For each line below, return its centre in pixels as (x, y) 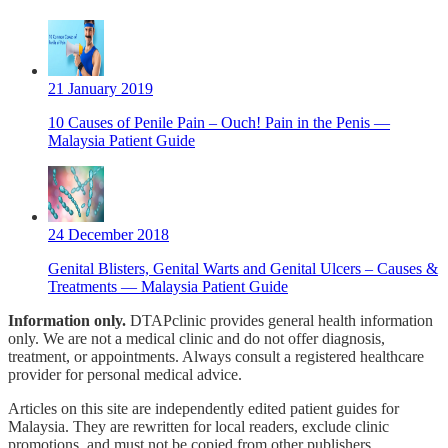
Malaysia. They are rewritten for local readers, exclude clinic (198, 427)
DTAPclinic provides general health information (279, 321)
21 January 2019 (100, 89)
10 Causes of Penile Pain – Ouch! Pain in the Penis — (219, 123)
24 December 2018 (108, 235)
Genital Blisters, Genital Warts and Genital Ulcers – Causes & (243, 269)
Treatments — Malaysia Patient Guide (168, 287)
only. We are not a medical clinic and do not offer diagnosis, (196, 339)
